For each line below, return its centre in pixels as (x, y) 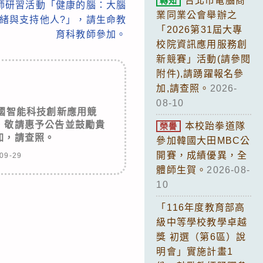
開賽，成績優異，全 (202, 155)
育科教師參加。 (91, 34)
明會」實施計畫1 (195, 251)
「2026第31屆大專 (200, 29)
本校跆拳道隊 (215, 126)
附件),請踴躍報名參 (200, 73)
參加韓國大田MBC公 (203, 140)
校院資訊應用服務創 (202, 44)
